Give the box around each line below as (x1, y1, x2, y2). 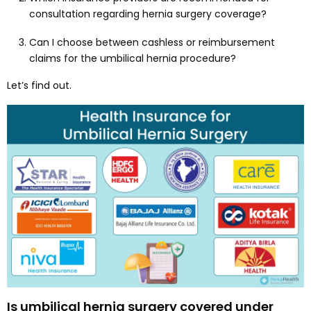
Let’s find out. (7, 78, 72, 93)
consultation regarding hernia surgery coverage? (29, 7, 267, 22)
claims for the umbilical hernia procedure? (29, 51, 236, 66)
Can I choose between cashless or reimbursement (29, 35, 275, 50)
